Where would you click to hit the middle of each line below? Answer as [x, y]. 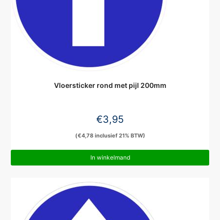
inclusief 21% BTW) [119, 135]
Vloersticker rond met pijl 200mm [110, 85]
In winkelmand [110, 158]
